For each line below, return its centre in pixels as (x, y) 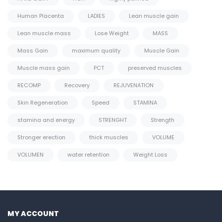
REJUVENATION (134, 85)
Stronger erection (41, 137)
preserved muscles (155, 68)
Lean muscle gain (154, 16)
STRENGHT (113, 120)
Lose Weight (112, 33)
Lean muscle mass (44, 33)
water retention (88, 154)
